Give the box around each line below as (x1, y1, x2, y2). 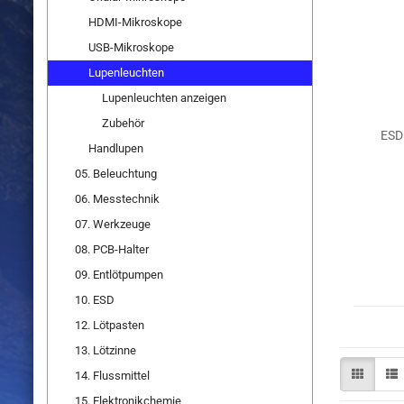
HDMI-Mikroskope (88, 15, 182, 29)
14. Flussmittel (75, 369, 150, 382)
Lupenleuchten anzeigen (102, 91, 226, 105)
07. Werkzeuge (75, 217, 151, 231)
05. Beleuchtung (75, 167, 157, 180)
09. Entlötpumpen (75, 268, 163, 281)
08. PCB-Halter (75, 243, 149, 256)
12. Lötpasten (75, 318, 144, 332)
